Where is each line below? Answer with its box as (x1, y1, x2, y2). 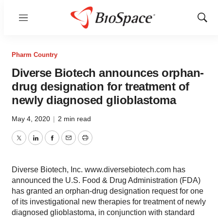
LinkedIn (35, 139, 65, 148)
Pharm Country (12, 51, 57, 58)
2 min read (58, 115, 91, 123)
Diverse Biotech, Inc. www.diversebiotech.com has (12, 165, 185, 174)
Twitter (18, 139, 41, 148)
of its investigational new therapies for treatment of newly (12, 198, 206, 206)
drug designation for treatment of (12, 80, 189, 93)
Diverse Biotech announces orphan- (12, 66, 204, 79)
